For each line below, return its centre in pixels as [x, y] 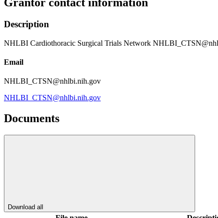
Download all [26, 207]
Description [27, 24]
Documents [32, 118]
